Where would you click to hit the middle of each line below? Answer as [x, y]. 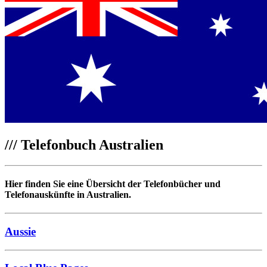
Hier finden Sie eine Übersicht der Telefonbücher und [113, 184]
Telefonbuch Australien [90, 145]
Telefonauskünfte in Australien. [68, 194]
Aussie [20, 231]
